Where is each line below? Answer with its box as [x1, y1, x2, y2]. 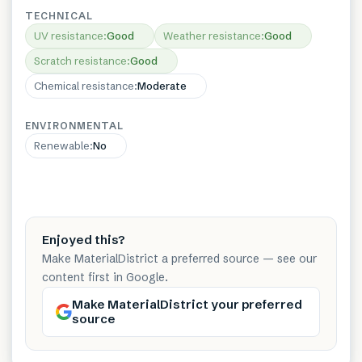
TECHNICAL [25, 10, 93, 23]
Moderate [137, 79, 187, 93]
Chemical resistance [34, 79, 134, 93]
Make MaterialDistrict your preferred [72, 297, 302, 313]
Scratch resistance [34, 54, 127, 68]
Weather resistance [163, 29, 261, 43]
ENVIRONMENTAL [25, 120, 124, 133]
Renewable [34, 139, 90, 153]
